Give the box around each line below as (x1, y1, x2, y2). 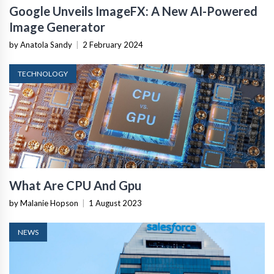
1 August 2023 (89, 198, 142, 208)
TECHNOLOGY (18, 68, 68, 78)
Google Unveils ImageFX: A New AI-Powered (9, 3, 257, 18)
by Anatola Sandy (9, 39, 72, 50)
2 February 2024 (83, 39, 143, 50)
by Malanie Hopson (9, 198, 78, 208)
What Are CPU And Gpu (9, 177, 141, 193)
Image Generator (9, 19, 105, 34)
